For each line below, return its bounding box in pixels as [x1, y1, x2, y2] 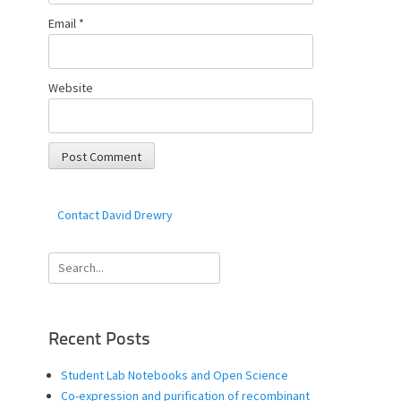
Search [48, 253, 86, 270]
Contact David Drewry [57, 206, 173, 223]
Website [48, 80, 93, 96]
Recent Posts [48, 330, 150, 349]
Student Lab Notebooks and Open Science [61, 366, 288, 383]
